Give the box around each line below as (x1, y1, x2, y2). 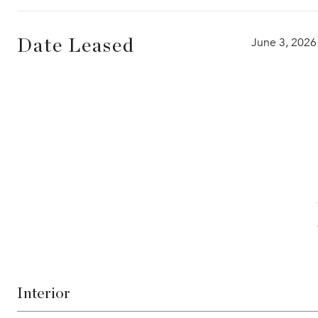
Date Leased (17, 36, 135, 56)
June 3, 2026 (251, 35, 317, 50)
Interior (17, 285, 70, 301)
